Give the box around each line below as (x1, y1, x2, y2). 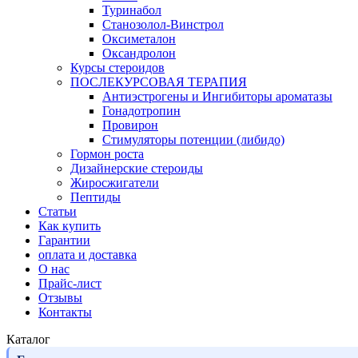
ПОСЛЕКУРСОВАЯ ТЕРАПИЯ (70, 75, 247, 89)
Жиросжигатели (70, 176, 159, 190)
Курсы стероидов (70, 61, 165, 75)
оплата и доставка (38, 248, 137, 262)
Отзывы (38, 291, 82, 305)
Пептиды (70, 190, 121, 205)
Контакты (38, 305, 92, 320)
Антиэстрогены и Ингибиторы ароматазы (102, 89, 332, 104)
